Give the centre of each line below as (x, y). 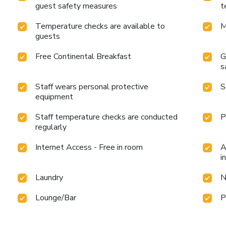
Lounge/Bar (56, 197)
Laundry (49, 177)
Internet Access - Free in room (89, 147)
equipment (54, 97)
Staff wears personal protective (92, 87)
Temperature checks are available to (100, 26)
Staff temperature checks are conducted (107, 117)
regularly (51, 127)
